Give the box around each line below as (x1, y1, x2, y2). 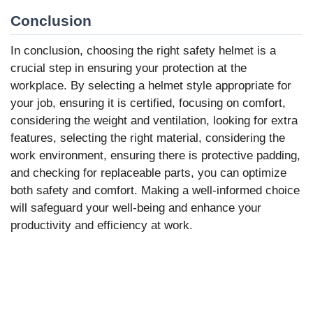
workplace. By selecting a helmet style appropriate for (10, 79, 291, 93)
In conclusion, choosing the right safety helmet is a (10, 44, 276, 58)
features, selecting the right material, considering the (10, 131, 285, 145)
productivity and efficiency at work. (10, 219, 193, 233)
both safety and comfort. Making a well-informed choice (10, 184, 300, 198)
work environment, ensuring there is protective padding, (10, 149, 300, 163)
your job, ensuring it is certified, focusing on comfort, (10, 96, 286, 110)
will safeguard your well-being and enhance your (10, 201, 261, 215)
